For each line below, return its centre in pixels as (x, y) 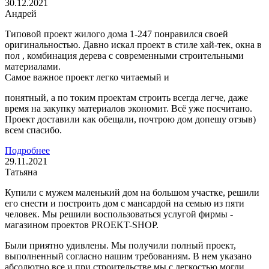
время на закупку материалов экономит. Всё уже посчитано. (128, 108)
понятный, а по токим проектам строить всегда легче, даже (126, 97)
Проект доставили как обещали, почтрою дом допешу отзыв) (130, 119)
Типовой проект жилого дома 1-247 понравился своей (116, 34)
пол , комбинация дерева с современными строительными (124, 55)
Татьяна (21, 172)
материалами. (33, 66)
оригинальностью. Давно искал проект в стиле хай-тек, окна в (133, 44)
